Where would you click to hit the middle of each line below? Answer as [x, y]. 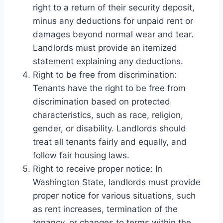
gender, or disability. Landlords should [110, 128]
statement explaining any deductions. [108, 61]
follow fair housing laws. [81, 155]
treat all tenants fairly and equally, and [110, 142]
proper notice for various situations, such [114, 195]
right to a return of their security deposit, [114, 7]
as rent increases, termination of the [105, 209]
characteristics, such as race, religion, [108, 115]
